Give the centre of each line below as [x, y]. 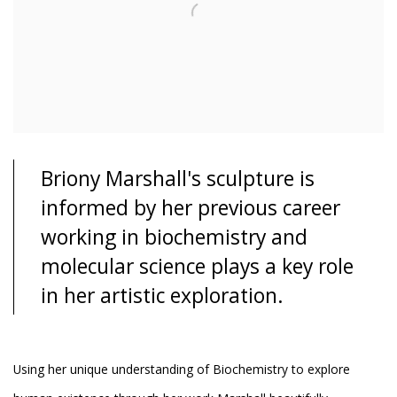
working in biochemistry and [174, 237]
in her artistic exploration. [162, 295]
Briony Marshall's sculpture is [178, 178]
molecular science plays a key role [197, 266]
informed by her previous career [191, 207]
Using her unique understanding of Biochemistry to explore [182, 370]
